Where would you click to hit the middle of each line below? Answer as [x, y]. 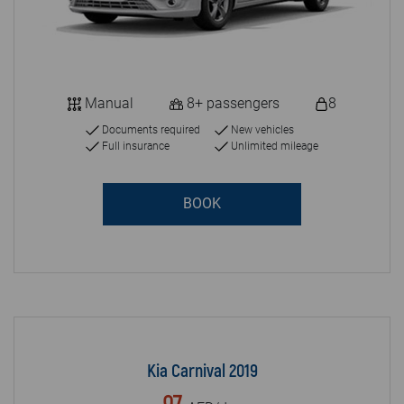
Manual [108, 103]
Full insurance [134, 146]
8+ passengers [231, 103]
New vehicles [261, 129]
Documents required [150, 129]
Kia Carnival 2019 [202, 371]
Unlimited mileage [273, 146]
